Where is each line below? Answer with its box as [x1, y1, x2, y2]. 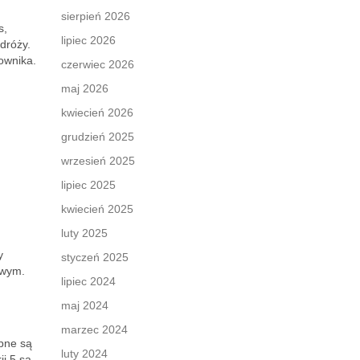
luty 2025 [61, 227, 108, 239]
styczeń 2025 [61, 251, 129, 264]
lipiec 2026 [61, 34, 116, 47]
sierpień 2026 [61, 10, 130, 22]
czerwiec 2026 [61, 58, 134, 71]
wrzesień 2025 [61, 154, 135, 167]
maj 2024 [61, 299, 108, 312]
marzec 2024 [61, 323, 128, 336]
